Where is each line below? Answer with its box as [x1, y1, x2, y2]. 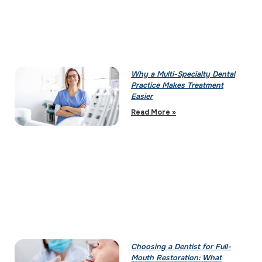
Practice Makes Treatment [131, 81, 224, 91]
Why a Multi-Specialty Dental [131, 70, 236, 80]
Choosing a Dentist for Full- [131, 242, 232, 252]
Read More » [131, 108, 177, 118]
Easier [131, 92, 153, 102]
